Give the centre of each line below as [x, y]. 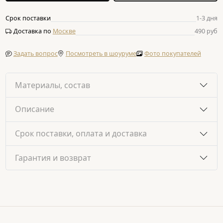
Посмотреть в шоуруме [101, 53]
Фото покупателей [172, 53]
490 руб [206, 31]
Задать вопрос [35, 53]
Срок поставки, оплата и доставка [81, 134]
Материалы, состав [52, 85]
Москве [64, 31]
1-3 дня [207, 18]
